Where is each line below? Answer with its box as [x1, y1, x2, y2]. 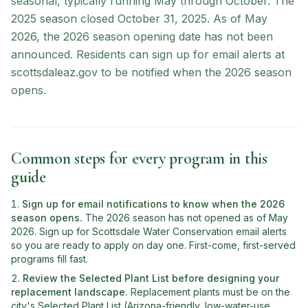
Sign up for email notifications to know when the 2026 [22, 198, 285, 210]
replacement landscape [11, 286, 125, 298]
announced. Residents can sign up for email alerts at [11, 47, 285, 61]
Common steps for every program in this [11, 148, 267, 168]
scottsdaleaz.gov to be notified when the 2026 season [11, 65, 291, 79]
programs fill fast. [11, 253, 88, 265]
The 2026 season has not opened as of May [85, 212, 288, 223]
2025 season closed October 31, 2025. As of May [11, 12, 267, 25]
